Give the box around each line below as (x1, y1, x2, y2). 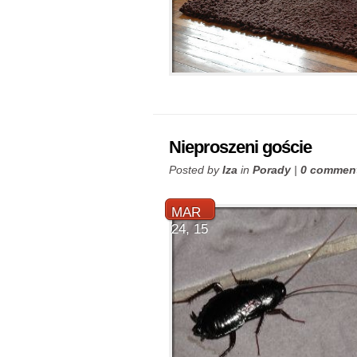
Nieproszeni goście (169, 137, 312, 157)
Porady (253, 163, 291, 176)
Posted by (169, 163, 222, 176)
